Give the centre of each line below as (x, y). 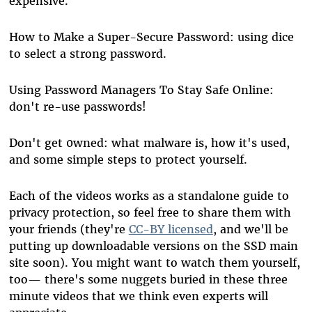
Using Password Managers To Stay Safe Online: (141, 90)
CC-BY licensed (171, 229)
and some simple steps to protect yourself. (128, 160)
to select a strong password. (87, 54)
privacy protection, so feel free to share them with (150, 213)
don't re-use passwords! (77, 107)
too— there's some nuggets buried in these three (148, 280)
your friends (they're (69, 229)
